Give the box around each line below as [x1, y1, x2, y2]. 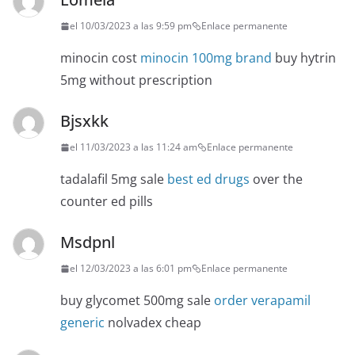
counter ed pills [60, 193, 153, 211]
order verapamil [214, 292, 311, 310]
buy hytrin [272, 49, 336, 67]
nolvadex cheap [105, 314, 201, 332]
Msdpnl [60, 231, 115, 254]
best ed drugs [167, 170, 250, 189]
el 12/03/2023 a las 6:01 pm [70, 261, 192, 276]
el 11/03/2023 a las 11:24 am [70, 140, 197, 155]
